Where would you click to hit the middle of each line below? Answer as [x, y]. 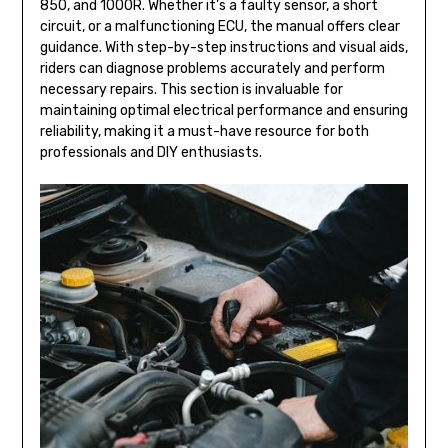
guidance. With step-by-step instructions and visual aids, [223, 47]
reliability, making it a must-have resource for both [204, 131]
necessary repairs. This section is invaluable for [191, 89]
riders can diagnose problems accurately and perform [212, 68]
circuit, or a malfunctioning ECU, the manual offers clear [219, 26]
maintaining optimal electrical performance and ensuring [223, 110]
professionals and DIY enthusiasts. [150, 152]
